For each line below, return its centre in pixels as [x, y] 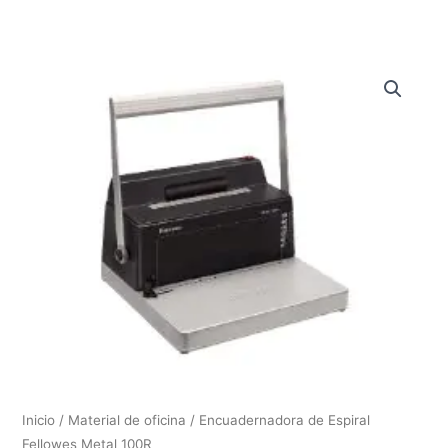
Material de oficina [127, 419]
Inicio [39, 419]
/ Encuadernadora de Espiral [278, 419]
